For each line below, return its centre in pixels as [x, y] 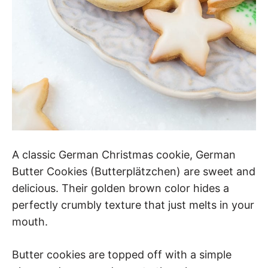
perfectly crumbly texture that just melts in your [133, 205]
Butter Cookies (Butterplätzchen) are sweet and [134, 171]
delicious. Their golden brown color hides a [121, 188]
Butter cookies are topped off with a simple [122, 255]
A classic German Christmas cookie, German [124, 155]
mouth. [30, 222]
